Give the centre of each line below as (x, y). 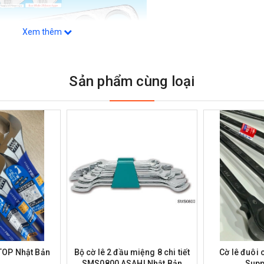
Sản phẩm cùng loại (132, 81)
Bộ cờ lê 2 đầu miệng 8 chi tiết (132, 252)
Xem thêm (43, 32)
